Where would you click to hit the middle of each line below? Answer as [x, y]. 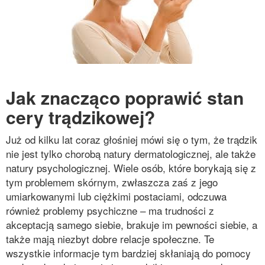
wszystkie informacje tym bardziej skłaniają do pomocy [128, 253]
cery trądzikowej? [80, 117]
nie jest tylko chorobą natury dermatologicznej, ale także [131, 153]
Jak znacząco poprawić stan [125, 97]
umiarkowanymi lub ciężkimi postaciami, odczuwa [116, 196]
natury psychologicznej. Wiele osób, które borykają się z [131, 168]
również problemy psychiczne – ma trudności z [110, 210]
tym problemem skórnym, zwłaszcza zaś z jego [112, 182]
